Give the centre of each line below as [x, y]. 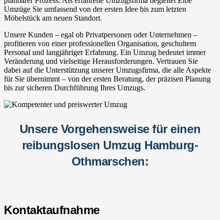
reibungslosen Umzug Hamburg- [110, 145]
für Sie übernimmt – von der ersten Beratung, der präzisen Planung [107, 79]
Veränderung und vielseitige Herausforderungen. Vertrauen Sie [101, 61]
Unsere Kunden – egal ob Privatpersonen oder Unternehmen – [101, 34]
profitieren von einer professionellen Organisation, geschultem [100, 43]
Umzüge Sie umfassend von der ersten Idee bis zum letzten [95, 9]
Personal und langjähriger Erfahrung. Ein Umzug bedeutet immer [105, 52]
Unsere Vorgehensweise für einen [110, 129]
